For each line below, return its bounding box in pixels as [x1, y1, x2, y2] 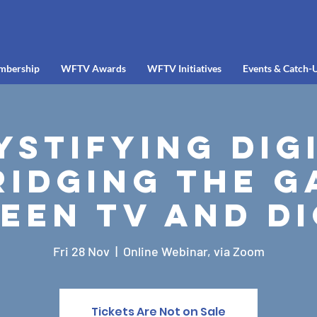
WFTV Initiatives [146, 62, 221, 74]
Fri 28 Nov [52, 243, 110, 259]
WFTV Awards [60, 62, 126, 74]
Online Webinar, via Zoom [122, 243, 265, 259]
